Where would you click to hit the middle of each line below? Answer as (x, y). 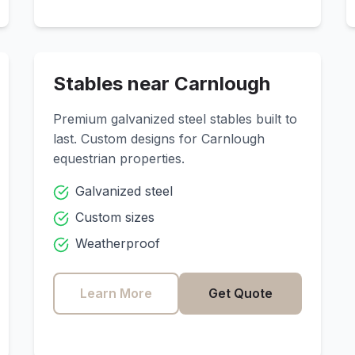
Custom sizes (115, 217)
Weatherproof (117, 243)
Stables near (113, 84)
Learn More (116, 293)
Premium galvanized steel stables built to (175, 119)
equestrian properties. (118, 158)
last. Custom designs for (127, 139)
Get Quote (241, 293)
